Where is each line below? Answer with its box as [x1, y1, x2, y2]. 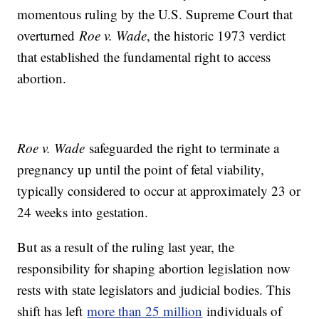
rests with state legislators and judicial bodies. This [17, 281, 291, 299]
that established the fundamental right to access [17, 48, 271, 66]
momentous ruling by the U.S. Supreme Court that [17, 5, 293, 23]
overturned [17, 26, 80, 45]
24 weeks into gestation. [17, 203, 149, 221]
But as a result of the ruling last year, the [17, 238, 235, 256]
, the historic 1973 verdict [147, 26, 286, 45]
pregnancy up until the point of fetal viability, [17, 160, 265, 179]
